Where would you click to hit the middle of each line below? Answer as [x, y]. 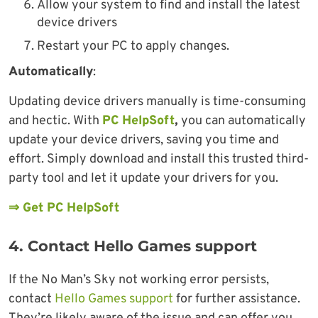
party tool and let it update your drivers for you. [143, 179]
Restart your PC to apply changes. [133, 47]
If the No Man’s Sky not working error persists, [139, 280]
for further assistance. [237, 300]
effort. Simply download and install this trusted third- [159, 160]
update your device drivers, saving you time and [144, 141]
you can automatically [242, 121]
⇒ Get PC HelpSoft [64, 209]
